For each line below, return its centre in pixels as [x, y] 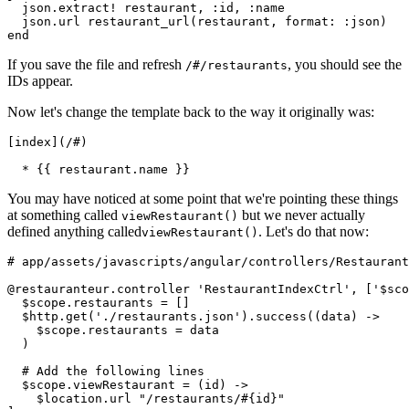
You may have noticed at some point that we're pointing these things [203, 198]
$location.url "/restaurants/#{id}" [146, 398]
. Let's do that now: [314, 231]
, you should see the [345, 64]
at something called [64, 215]
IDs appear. [40, 80]
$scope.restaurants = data [113, 330]
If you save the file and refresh [96, 64]
